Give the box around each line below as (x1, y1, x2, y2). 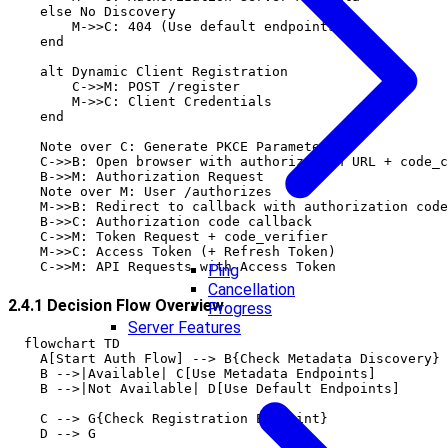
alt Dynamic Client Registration (8, 64, 288, 80)
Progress (208, 299, 272, 318)
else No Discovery (8, 4, 176, 20)
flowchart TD (8, 335, 120, 351)
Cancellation (208, 280, 295, 299)
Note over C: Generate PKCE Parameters (8, 139, 336, 155)
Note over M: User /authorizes (8, 184, 272, 200)
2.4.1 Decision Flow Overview (8, 295, 224, 315)
